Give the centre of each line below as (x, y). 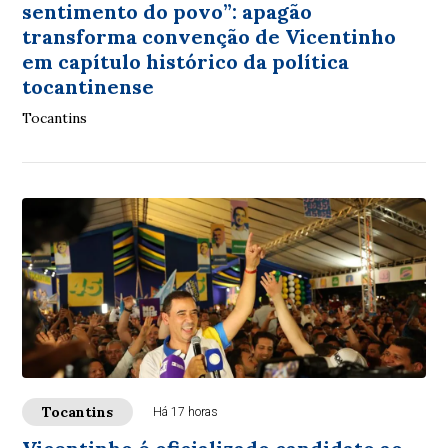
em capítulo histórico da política (186, 61)
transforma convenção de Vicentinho (209, 36)
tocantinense (88, 86)
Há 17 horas (186, 411)
